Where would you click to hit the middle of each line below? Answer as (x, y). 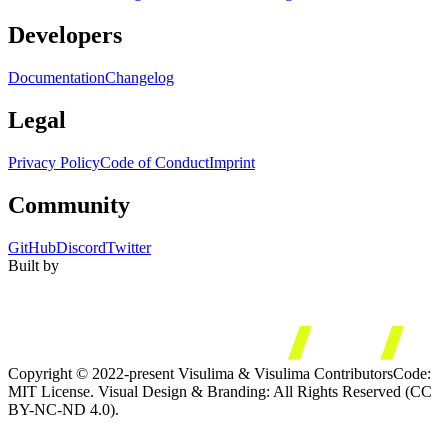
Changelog (139, 78)
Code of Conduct (154, 162)
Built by (33, 265)
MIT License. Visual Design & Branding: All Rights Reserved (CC (220, 392)
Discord (81, 247)
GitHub (32, 247)
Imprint (232, 162)
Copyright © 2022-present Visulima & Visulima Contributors (200, 374)
